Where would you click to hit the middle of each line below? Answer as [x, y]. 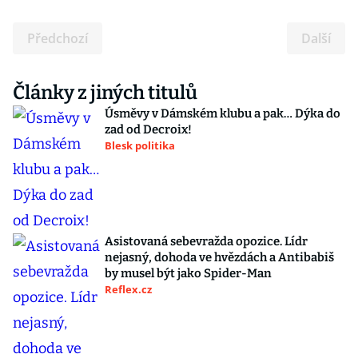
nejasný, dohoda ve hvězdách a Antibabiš [219, 257]
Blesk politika [140, 145]
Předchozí [58, 38]
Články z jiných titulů [105, 93]
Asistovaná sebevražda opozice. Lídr [206, 241]
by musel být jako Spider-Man [188, 273]
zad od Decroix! [148, 129]
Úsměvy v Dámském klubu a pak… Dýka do [223, 113]
